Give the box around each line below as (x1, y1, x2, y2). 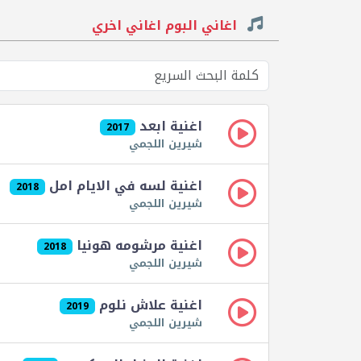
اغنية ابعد (135, 114, 202, 139)
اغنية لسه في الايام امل (45, 173, 202, 199)
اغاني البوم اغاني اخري (92, 13, 241, 39)
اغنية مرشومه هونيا (73, 233, 202, 259)
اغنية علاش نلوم (95, 293, 202, 318)
